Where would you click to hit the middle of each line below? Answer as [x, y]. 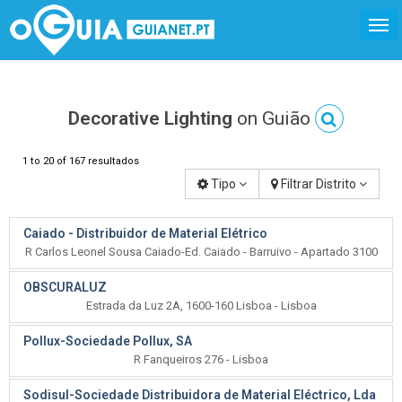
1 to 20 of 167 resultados [81, 161]
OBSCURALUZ [65, 287]
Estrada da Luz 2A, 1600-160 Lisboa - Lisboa [201, 306]
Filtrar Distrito [319, 184]
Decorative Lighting [150, 118]
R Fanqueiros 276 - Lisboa [201, 359]
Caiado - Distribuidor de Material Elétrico [145, 233]
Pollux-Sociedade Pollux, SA [108, 341]
